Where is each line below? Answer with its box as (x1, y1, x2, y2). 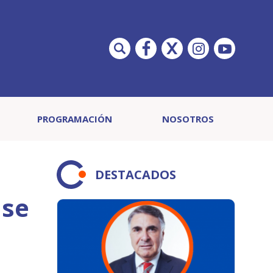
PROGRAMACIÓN (37, 113, 112, 125)
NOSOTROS (161, 113, 214, 125)
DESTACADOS (95, 166, 176, 183)
